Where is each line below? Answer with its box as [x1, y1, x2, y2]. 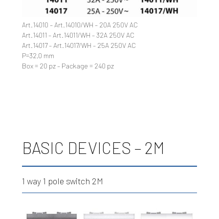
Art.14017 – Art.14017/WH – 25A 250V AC [22, 41, 136, 50]
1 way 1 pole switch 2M [22, 175, 103, 187]
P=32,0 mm [22, 51, 54, 60]
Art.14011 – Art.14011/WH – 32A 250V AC [22, 31, 134, 40]
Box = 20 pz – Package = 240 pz [22, 62, 114, 70]
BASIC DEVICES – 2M [22, 138, 165, 158]
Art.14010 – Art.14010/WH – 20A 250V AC [22, 21, 138, 29]
